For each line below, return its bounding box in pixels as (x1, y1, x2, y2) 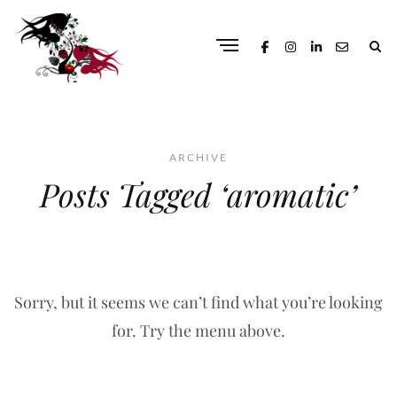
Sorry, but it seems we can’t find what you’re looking (14, 292, 383, 313)
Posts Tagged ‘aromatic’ (40, 173, 357, 215)
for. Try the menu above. (112, 320, 285, 341)
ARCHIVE (169, 151, 228, 164)
